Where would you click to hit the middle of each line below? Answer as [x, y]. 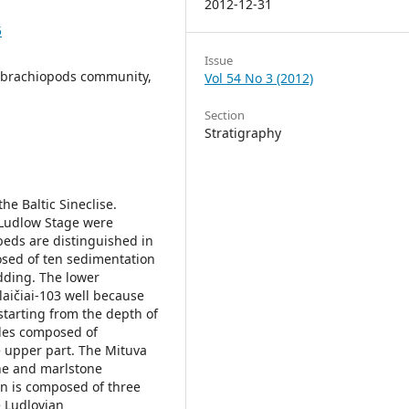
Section [225, 115]
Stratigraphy [243, 133]
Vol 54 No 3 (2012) [259, 78]
